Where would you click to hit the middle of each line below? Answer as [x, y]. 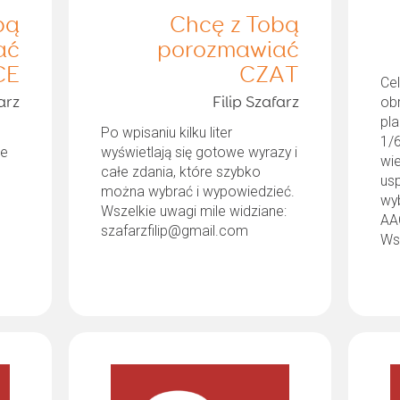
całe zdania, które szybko [180, 171]
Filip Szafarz [256, 102]
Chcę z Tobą [235, 25]
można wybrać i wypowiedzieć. [197, 191]
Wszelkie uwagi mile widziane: [193, 211]
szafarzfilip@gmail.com [174, 230]
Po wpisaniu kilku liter [166, 132]
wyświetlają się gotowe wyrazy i [199, 152]
